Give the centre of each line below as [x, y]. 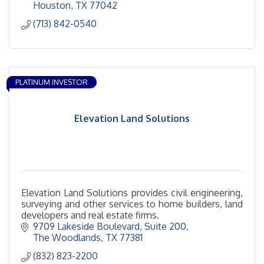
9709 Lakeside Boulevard [86, 227]
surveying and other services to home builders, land [132, 204]
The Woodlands [67, 238]
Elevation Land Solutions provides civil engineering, [132, 193]
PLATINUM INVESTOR [52, 82]
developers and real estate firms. [90, 215]
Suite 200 [165, 227]
